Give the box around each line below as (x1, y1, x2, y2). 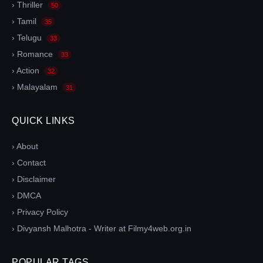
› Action (12, 65, 42, 75)
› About (12, 141, 38, 151)
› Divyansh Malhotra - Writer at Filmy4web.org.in (12, 223, 191, 233)
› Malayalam (12, 82, 60, 92)
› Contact (12, 157, 46, 167)
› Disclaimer (12, 174, 56, 184)
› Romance (12, 49, 55, 59)
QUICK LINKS (12, 115, 75, 126)
